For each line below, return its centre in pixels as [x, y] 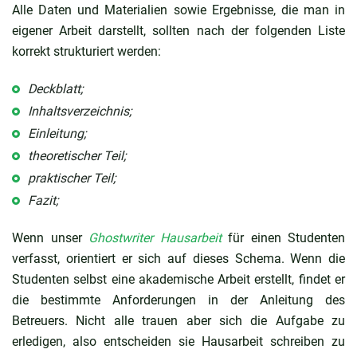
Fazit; [43, 200]
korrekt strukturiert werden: [86, 51]
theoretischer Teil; [77, 155]
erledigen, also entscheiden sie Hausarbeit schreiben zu [178, 341]
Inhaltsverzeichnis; [80, 111]
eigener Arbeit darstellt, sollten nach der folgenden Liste [178, 30]
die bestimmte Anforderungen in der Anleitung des [178, 300]
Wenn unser [50, 237]
